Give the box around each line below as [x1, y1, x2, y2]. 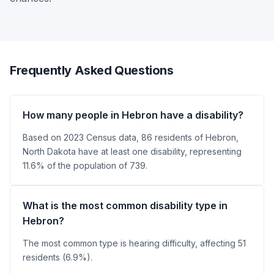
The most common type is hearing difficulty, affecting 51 [23, 238, 246, 248]
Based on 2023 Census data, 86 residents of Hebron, [23, 132, 239, 143]
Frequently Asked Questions [10, 63, 174, 78]
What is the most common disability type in [23, 199, 228, 212]
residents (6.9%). [23, 252, 92, 262]
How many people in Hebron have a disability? [23, 109, 243, 121]
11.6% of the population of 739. [23, 160, 147, 171]
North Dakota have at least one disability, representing [23, 146, 242, 157]
